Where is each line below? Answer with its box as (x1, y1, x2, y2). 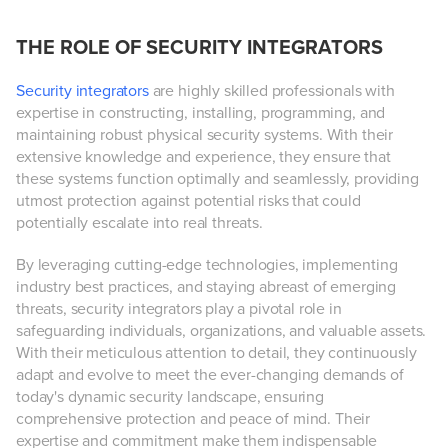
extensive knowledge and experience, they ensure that (16, 147, 391, 167)
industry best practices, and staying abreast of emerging (16, 277, 397, 297)
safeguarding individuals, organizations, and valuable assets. (16, 321, 427, 341)
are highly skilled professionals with (148, 81, 395, 101)
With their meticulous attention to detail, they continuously (16, 343, 417, 363)
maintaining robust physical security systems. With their (16, 125, 394, 145)
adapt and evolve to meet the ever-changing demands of (16, 365, 404, 385)
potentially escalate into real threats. (16, 213, 263, 233)
